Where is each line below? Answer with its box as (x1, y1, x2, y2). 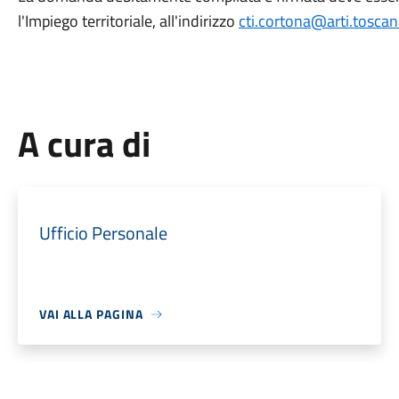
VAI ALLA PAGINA (38, 305, 143, 323)
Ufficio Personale (38, 219, 167, 247)
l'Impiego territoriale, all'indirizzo (17, 9, 239, 33)
